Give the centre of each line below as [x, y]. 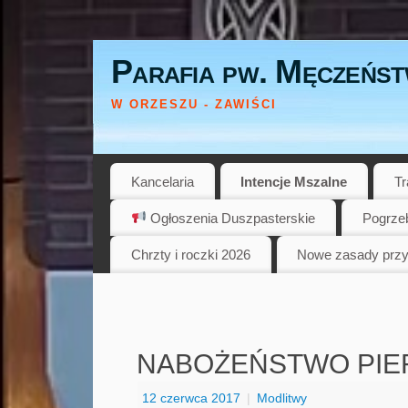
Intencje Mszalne [294, 181]
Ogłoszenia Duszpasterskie [231, 218]
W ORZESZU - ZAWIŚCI [194, 104]
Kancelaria [162, 181]
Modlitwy [282, 398]
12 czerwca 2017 [191, 398]
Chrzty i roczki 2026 [190, 254]
